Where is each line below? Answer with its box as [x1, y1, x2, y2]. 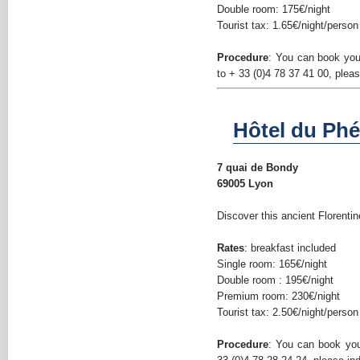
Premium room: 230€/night [217, 290, 341, 302]
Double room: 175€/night [217, 3, 331, 15]
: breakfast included [244, 242, 337, 254]
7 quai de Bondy [217, 162, 299, 174]
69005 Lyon [217, 178, 274, 190]
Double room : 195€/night [217, 274, 334, 286]
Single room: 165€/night [217, 258, 328, 270]
